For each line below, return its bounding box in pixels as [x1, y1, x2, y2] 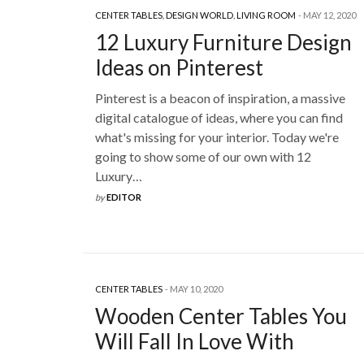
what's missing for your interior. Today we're [95, 129, 339, 145]
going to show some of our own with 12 [95, 149, 311, 165]
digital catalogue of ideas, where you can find [95, 110, 343, 126]
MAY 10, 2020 [170, 284, 223, 295]
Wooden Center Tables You [95, 303, 347, 330]
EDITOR [106, 192, 141, 203]
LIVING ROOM [236, 10, 296, 21]
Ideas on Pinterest [95, 54, 263, 81]
